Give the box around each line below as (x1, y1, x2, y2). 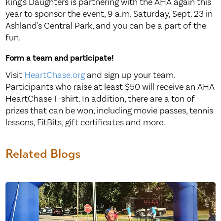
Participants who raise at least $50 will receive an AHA (5, 81, 215, 93)
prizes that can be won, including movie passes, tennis (5, 105, 214, 117)
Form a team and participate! (5, 53, 114, 63)
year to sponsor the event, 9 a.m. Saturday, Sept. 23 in (5, 8, 213, 20)
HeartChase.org (24, 70, 85, 81)
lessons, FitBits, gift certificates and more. (5, 117, 166, 129)
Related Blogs (5, 146, 81, 162)
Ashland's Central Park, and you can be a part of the (5, 20, 207, 32)
